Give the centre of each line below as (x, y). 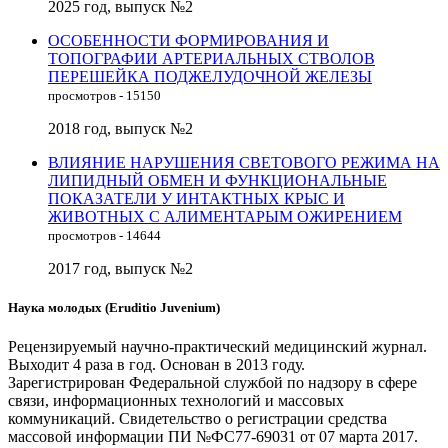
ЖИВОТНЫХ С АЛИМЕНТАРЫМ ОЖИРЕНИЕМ (225, 216)
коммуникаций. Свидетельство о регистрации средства (197, 419)
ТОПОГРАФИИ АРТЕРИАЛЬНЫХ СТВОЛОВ (211, 58)
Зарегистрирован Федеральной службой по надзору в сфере (212, 383)
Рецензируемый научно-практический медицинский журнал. (217, 347)
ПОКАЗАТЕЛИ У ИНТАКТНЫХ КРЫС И (196, 198)
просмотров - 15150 (104, 95)
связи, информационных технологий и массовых (176, 401)
